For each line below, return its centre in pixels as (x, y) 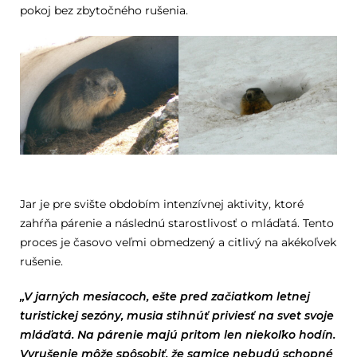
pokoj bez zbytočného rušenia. (104, 10)
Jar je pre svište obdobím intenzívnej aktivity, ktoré (161, 204)
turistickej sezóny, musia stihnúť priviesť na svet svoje (177, 316)
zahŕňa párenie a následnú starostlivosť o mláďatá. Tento (177, 224)
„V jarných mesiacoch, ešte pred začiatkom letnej (165, 297)
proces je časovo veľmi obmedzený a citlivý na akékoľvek (178, 243)
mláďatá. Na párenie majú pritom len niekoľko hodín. (177, 335)
